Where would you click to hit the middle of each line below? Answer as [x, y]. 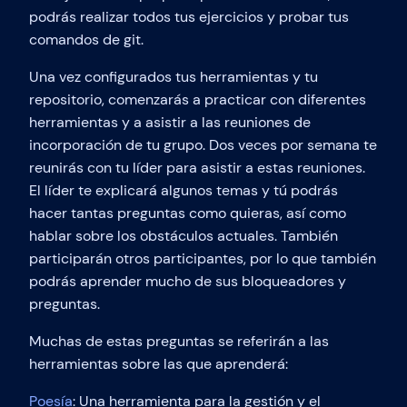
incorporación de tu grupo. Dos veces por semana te [203, 145]
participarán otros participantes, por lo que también [203, 259]
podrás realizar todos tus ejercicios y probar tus [189, 17]
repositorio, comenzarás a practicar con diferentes [198, 100]
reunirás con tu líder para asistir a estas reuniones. [197, 168]
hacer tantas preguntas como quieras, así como [188, 213]
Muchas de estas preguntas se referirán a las [179, 342]
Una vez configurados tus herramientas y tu [174, 77]
